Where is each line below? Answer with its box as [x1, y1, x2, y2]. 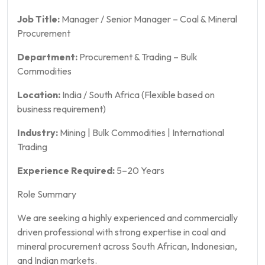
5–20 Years [115, 164, 164, 176]
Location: [17, 88, 60, 101]
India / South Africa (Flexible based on [60, 88, 215, 101]
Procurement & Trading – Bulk [77, 50, 198, 63]
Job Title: [17, 12, 60, 25]
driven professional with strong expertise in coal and [17, 225, 226, 238]
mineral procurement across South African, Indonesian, [17, 240, 237, 252]
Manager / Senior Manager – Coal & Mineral [60, 12, 237, 25]
